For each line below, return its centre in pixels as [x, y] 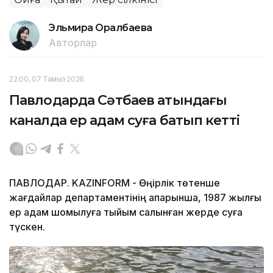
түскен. [27, 227]
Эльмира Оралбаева [101, 28]
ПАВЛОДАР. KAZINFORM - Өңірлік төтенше [115, 183]
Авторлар [73, 43]
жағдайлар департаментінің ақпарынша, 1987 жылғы [135, 198]
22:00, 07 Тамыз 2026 [47, 79]
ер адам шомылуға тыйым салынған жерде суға [126, 212]
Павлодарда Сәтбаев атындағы [118, 101]
